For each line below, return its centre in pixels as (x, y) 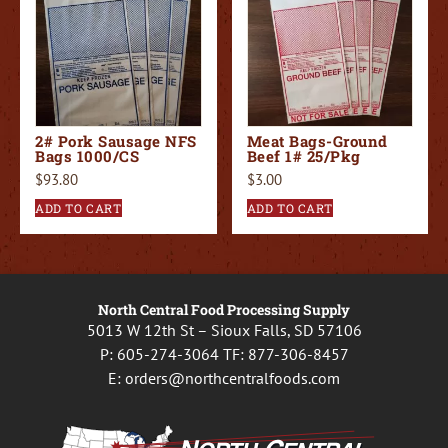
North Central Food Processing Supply (224, 309)
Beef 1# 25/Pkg (303, 156)
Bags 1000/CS (87, 156)
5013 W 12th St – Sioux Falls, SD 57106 (224, 329)
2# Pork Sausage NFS (116, 141)
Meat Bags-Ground (317, 141)
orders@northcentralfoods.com (232, 377)
